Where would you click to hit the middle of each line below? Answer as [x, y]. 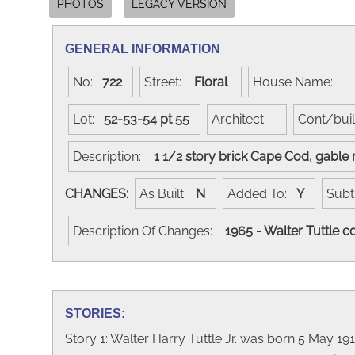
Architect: [244, 119]
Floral [214, 82]
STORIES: [95, 313]
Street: [168, 82]
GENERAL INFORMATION [143, 48]
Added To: [262, 193]
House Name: [298, 82]
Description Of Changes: [147, 231]
